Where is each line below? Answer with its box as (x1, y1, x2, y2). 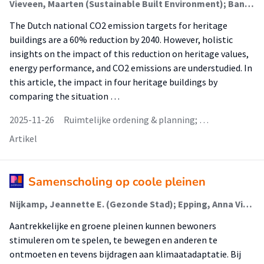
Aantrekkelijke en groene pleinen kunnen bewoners (9, 220, 216, 232)
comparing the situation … (9, 90, 120, 102)
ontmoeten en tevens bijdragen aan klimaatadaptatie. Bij (9, 248, 241, 260)
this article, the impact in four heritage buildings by (9, 76, 217, 88)
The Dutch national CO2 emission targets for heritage (9, 19, 227, 31)
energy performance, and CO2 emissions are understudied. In (9, 62, 252, 74)
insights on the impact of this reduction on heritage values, (9, 48, 249, 60)
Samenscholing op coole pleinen (28, 174, 206, 190)
